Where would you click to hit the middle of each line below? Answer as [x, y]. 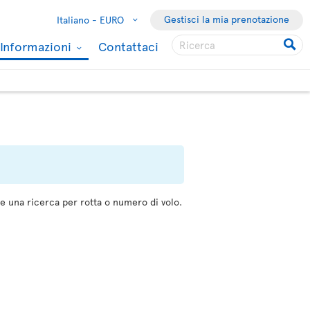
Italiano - [77, 20]
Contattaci [128, 46]
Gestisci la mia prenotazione [227, 19]
